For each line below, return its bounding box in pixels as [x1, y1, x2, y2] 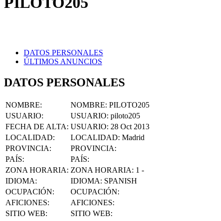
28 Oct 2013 [110, 110, 149, 118]
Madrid [122, 120, 145, 129]
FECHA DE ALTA [5, 110, 67, 118]
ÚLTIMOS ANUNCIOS [24, 44, 102, 53]
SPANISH [104, 164, 137, 173]
